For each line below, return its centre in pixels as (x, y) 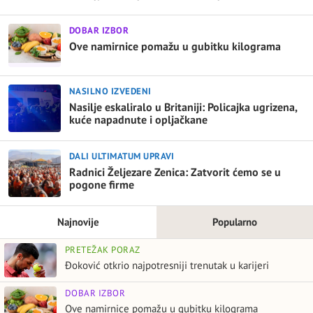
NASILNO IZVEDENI (110, 91)
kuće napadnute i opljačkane (138, 119)
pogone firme (102, 184)
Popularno (235, 221)
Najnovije (78, 221)
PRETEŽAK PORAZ (103, 249)
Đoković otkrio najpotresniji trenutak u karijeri (167, 265)
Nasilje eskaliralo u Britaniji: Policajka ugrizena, (183, 107)
